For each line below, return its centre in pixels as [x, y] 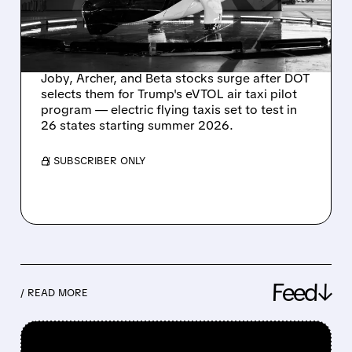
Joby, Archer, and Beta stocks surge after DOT [175, 79]
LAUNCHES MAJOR [140, 24]
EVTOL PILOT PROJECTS [164, 50]
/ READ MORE [54, 292]
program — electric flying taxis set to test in [169, 110]
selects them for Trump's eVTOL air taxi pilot [169, 94]
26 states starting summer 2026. [137, 126]
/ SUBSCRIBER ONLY [95, 161]
